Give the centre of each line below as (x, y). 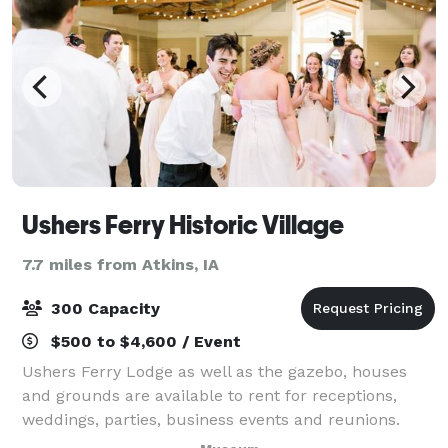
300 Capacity (103, 308)
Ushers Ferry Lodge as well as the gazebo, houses (214, 371)
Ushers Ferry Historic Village (183, 224)
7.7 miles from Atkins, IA (120, 264)
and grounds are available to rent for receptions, (209, 395)
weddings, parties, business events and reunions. (211, 419)
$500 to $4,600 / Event (143, 341)
